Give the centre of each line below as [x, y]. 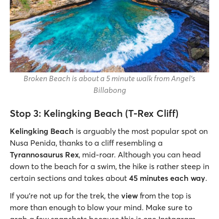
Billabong [109, 90]
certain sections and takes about [69, 178]
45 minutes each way [167, 178]
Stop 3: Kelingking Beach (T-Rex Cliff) [95, 113]
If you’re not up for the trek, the [66, 195]
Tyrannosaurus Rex [44, 154]
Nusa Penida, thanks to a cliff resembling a [86, 142]
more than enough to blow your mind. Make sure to [101, 207]
